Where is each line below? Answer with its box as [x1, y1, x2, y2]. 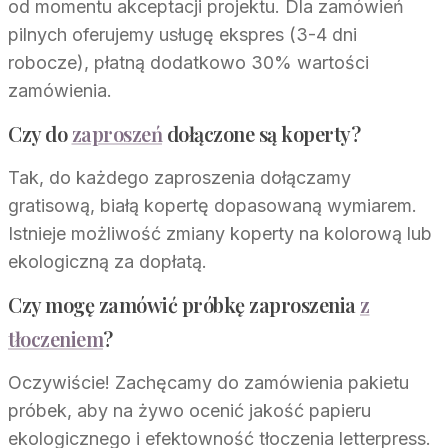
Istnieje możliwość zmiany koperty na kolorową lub [8, 222, 432, 244]
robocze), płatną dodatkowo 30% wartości [8, 51, 369, 73]
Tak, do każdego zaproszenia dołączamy [8, 166, 351, 188]
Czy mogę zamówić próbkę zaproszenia [8, 290, 360, 318]
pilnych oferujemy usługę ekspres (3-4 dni [8, 23, 357, 45]
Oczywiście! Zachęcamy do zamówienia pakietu [8, 371, 409, 393]
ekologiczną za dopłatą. [8, 250, 207, 272]
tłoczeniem [8, 324, 103, 352]
